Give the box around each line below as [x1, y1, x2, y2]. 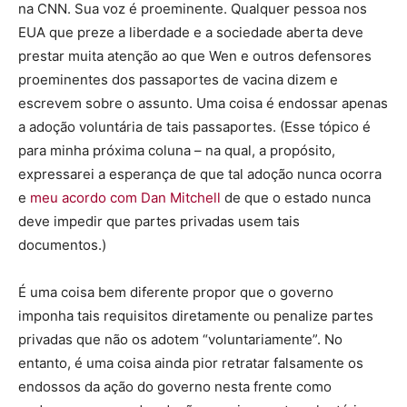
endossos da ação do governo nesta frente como [18, 378, 332, 396]
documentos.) [18, 236, 106, 254]
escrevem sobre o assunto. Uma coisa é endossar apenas [18, 94, 388, 113]
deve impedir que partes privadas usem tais [18, 213, 300, 231]
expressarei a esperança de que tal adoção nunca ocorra [18, 165, 382, 184]
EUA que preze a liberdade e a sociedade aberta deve [18, 24, 363, 42]
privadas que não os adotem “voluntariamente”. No [18, 331, 342, 349]
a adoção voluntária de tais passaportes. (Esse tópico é [18, 118, 371, 136]
